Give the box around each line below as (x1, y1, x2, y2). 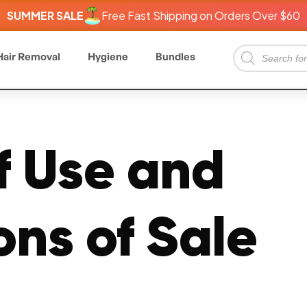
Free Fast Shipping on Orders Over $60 (101, 8, 300, 23)
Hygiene (88, 49, 129, 63)
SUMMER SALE (7, 8, 84, 23)
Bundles (156, 49, 196, 63)
